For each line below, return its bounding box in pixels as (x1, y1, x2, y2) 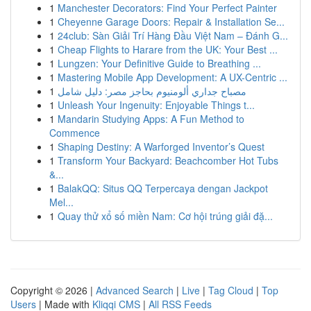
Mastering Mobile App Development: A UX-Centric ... (58, 70, 287, 84)
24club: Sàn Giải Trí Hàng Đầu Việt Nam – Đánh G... (58, 28, 288, 42)
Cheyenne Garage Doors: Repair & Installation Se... (58, 15, 285, 28)
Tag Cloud (208, 283, 253, 297)
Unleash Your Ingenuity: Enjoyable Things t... (58, 98, 255, 112)
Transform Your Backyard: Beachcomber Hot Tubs (58, 153, 278, 167)
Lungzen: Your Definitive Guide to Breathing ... (58, 56, 261, 70)
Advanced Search (96, 283, 174, 297)
